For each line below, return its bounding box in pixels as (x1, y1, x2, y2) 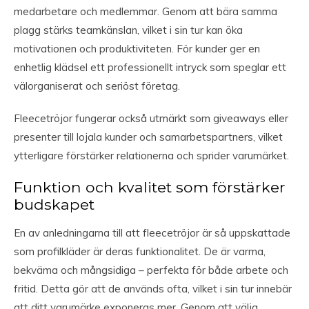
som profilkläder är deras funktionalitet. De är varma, (14, 245, 266, 259)
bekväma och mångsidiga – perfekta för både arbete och (14, 263, 288, 277)
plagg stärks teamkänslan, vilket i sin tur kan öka (14, 23, 243, 37)
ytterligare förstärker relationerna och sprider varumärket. (14, 149, 289, 163)
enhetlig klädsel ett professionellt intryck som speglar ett (14, 61, 286, 74)
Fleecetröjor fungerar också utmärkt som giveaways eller (14, 112, 288, 126)
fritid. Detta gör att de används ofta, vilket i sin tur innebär (14, 282, 292, 296)
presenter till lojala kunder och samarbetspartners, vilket (14, 130, 283, 144)
